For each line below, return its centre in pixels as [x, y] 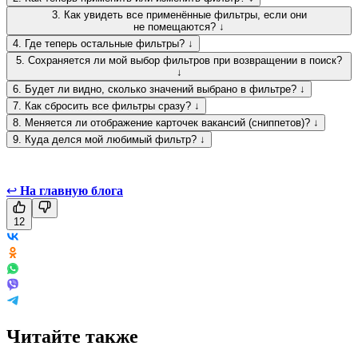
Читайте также [72, 336]
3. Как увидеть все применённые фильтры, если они [179, 14]
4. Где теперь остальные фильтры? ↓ [103, 43]
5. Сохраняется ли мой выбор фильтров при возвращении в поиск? [179, 60]
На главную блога [72, 190]
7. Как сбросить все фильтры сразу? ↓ [106, 105]
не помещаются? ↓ [179, 26]
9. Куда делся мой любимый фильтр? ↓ [109, 139]
